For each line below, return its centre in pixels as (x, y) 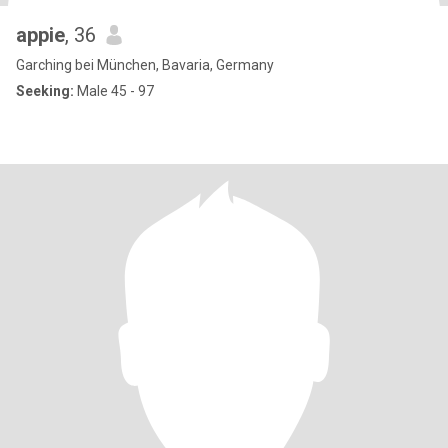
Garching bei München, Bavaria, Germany (145, 65)
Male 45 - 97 (114, 91)
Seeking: (45, 91)
